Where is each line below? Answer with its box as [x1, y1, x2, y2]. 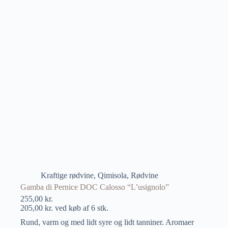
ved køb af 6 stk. [53, 204, 108, 213]
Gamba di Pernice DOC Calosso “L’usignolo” [20, 183, 169, 192]
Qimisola [98, 171, 127, 180]
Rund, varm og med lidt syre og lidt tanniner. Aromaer [20, 218, 194, 227]
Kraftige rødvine [41, 171, 94, 180]
